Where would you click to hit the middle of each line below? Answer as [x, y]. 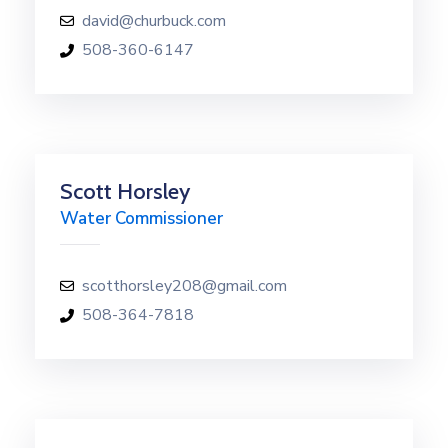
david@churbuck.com [154, 20]
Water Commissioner [141, 218]
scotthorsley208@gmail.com [184, 285]
